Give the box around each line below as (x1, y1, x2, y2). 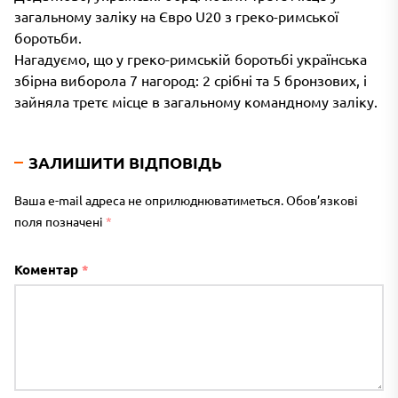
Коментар (14, 260, 82, 279)
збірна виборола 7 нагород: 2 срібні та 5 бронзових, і (14, 71, 367, 90)
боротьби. (14, 28, 82, 47)
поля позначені (14, 213, 106, 230)
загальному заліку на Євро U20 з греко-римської (14, 7, 338, 26)
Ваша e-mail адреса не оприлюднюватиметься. (14, 192, 283, 209)
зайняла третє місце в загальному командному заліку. (14, 92, 378, 111)
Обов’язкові (286, 192, 358, 209)
